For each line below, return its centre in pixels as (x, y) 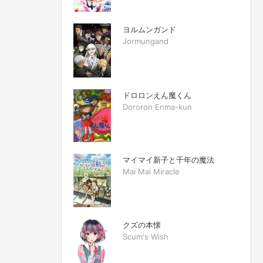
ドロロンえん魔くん (157, 95)
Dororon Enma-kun (157, 107)
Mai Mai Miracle (151, 172)
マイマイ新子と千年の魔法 (168, 160)
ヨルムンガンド (149, 30)
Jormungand (146, 41)
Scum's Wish (146, 236)
